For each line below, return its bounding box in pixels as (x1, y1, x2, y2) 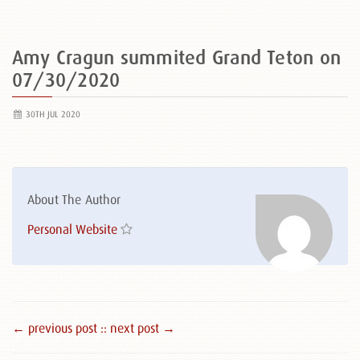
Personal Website (27, 222, 117, 236)
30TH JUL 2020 (22, 109, 80, 119)
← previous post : (12, 321, 104, 335)
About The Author (27, 192, 121, 207)
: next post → (104, 321, 175, 335)
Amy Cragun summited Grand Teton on (12, 47, 342, 68)
